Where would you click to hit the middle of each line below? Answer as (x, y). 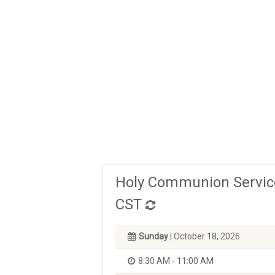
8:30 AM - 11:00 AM (176, 261)
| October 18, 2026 (204, 236)
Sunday (153, 236)
